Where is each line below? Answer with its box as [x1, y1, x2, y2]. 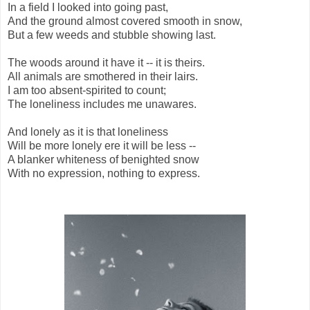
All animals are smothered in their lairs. [8, 70, 198, 82]
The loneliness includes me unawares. [8, 98, 197, 110]
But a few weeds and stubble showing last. [8, 28, 216, 41]
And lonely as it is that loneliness [8, 125, 168, 138]
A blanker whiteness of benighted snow [8, 153, 199, 165]
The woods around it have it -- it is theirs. [8, 56, 205, 69]
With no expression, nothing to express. [8, 167, 200, 179]
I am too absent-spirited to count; [8, 84, 166, 96]
